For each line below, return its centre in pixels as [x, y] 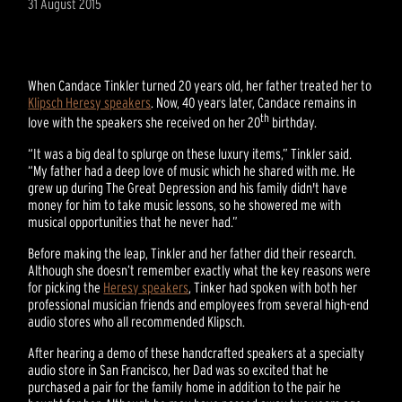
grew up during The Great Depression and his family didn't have [188, 188]
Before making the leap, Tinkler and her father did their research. [192, 253]
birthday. [293, 122]
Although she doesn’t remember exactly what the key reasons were [200, 271]
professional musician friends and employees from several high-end [199, 305]
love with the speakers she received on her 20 [144, 122]
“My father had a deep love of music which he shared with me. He [192, 171]
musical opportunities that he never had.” [133, 222]
